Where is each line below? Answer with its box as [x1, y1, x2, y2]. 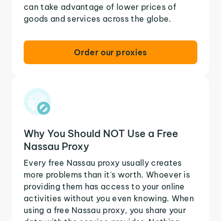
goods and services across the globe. [24, 13, 172, 24]
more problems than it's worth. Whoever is [24, 169, 190, 180]
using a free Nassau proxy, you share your [24, 205, 186, 215]
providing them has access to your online [24, 181, 185, 191]
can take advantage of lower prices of [24, 1, 176, 12]
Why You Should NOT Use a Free [24, 127, 178, 140]
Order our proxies [74, 47, 147, 57]
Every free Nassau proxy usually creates [24, 157, 182, 168]
